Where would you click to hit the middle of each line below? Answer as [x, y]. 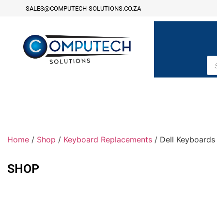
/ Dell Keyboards [184, 139]
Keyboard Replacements [108, 139]
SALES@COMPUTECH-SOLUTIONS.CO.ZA [84, 8]
